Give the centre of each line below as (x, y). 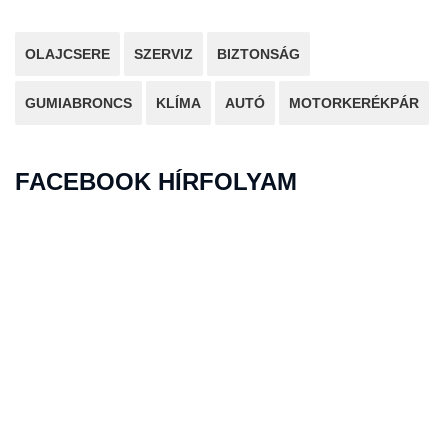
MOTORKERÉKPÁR (354, 102)
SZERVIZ (163, 53)
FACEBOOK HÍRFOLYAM (156, 181)
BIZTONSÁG (258, 53)
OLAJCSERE (67, 53)
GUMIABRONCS (78, 102)
